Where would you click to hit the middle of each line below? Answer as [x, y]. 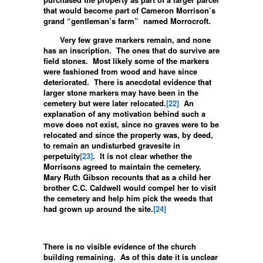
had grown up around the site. [98, 208]
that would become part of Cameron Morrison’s [129, 10]
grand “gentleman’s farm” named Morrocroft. [127, 21]
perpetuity [62, 156]
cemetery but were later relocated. [105, 103]
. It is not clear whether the [142, 156]
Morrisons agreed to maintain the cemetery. [124, 166]
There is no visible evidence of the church [120, 246]
